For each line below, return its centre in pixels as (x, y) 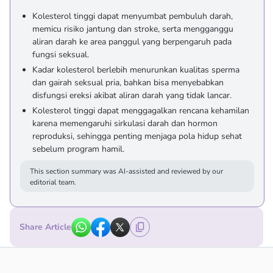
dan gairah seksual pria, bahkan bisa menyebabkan (128, 83)
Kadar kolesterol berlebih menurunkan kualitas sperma (136, 70)
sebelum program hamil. (78, 149)
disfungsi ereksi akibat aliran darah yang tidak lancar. (132, 95)
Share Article (45, 227)
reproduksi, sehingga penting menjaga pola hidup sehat (137, 136)
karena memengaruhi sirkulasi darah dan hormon (125, 123)
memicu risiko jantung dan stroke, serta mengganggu (133, 29)
